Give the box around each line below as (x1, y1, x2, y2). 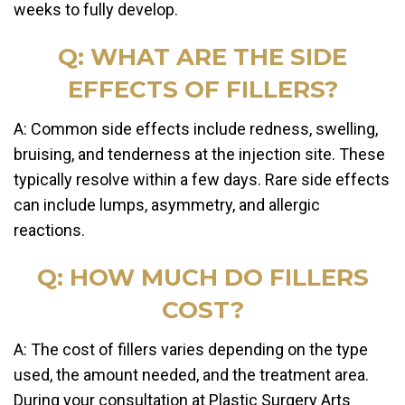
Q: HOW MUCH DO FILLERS (36, 263, 369, 293)
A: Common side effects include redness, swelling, (14, 119, 378, 139)
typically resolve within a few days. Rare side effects (14, 170, 390, 190)
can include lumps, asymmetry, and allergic (14, 195, 320, 215)
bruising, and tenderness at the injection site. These (14, 145, 385, 165)
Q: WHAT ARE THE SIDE (58, 42, 347, 72)
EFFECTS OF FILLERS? (67, 75, 338, 105)
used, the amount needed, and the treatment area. (14, 365, 369, 385)
